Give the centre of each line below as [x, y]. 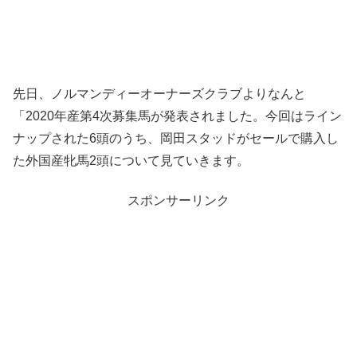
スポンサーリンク [178, 201]
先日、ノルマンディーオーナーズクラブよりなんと [159, 93]
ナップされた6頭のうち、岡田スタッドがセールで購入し [176, 138]
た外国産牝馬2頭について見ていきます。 [131, 160]
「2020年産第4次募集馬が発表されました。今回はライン [177, 116]
